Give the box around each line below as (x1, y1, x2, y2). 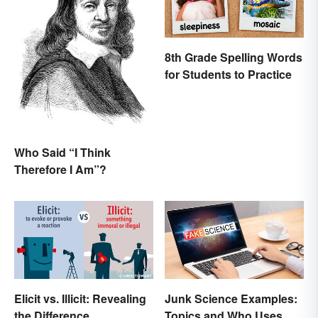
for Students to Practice (165, 65, 292, 82)
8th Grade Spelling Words (165, 48, 302, 65)
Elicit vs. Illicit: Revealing (14, 290, 146, 307)
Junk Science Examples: (165, 290, 297, 307)
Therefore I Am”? (14, 160, 106, 177)
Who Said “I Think (14, 143, 111, 160)
